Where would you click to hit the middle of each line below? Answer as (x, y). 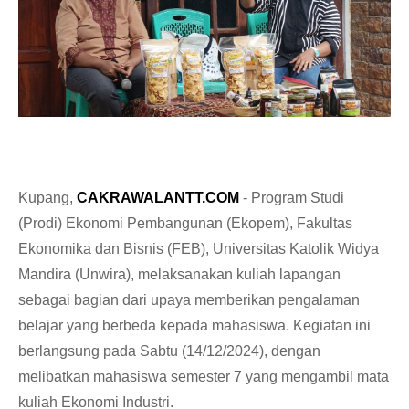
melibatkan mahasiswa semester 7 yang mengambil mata (204, 377)
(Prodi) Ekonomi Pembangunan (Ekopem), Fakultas (185, 224)
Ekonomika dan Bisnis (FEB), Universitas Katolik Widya (199, 249)
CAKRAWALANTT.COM (158, 198)
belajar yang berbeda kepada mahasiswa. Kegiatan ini (194, 326)
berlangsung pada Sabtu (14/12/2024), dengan (169, 351)
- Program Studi (292, 198)
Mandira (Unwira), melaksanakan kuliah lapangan (179, 275)
